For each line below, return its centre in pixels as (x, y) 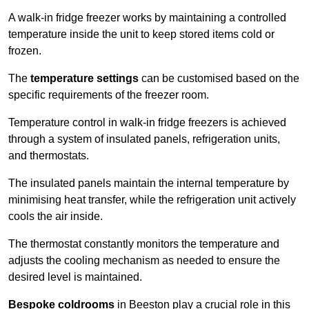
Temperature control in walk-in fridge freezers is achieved (147, 123)
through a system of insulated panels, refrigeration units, (144, 139)
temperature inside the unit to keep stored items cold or (141, 34)
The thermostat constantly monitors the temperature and (144, 244)
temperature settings (84, 79)
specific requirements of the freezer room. (109, 95)
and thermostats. (50, 156)
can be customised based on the (219, 79)
